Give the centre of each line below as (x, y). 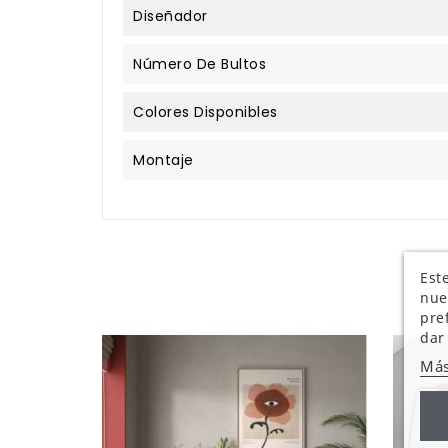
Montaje (163, 159)
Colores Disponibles (205, 111)
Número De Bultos (199, 63)
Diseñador (170, 15)
